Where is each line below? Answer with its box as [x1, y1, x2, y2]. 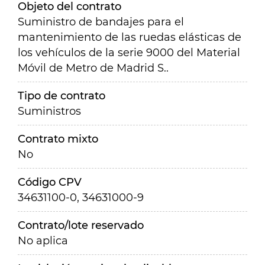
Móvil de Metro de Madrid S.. [18, 62, 169, 75]
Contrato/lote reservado [18, 219, 144, 232]
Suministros [18, 105, 81, 118]
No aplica [18, 234, 68, 247]
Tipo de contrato [18, 89, 105, 102]
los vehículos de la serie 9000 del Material [18, 46, 240, 59]
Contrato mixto [18, 132, 98, 146]
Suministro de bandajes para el [18, 15, 184, 28]
